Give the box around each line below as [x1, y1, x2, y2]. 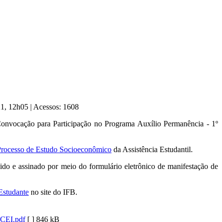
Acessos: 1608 [33, 103, 79, 111]
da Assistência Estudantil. [111, 145, 193, 154]
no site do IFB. [29, 188, 79, 197]
